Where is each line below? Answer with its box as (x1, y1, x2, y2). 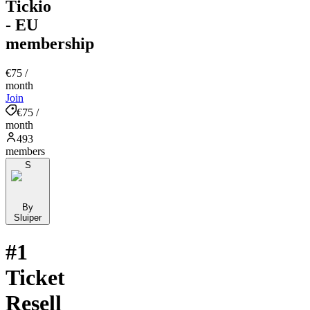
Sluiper (14, 212, 42, 223)
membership (6, 34, 94, 53)
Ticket (6, 265, 65, 291)
